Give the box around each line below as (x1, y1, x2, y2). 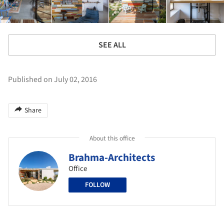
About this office (89, 133, 135, 143)
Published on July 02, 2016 (8, 73, 97, 85)
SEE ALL (98, 39, 126, 50)
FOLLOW (85, 179, 110, 190)
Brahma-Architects (68, 149, 155, 165)
